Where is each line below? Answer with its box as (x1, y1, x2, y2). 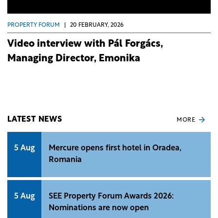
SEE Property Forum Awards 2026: (49, 193, 174, 201)
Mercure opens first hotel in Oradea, (49, 145, 182, 153)
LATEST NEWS (7, 115, 62, 124)
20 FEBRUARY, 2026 (70, 22, 124, 29)
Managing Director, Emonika (7, 54, 140, 64)
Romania (49, 156, 82, 164)
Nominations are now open (49, 204, 149, 213)
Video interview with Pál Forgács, (7, 39, 163, 49)
